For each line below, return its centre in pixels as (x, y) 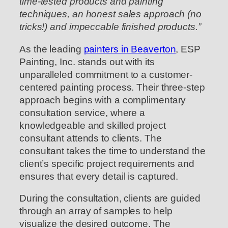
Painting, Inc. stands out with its (87, 62)
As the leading (52, 49)
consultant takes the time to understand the (112, 151)
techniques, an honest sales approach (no (110, 14)
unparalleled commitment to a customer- (106, 74)
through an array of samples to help (96, 211)
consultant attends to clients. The (91, 138)
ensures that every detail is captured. (99, 176)
